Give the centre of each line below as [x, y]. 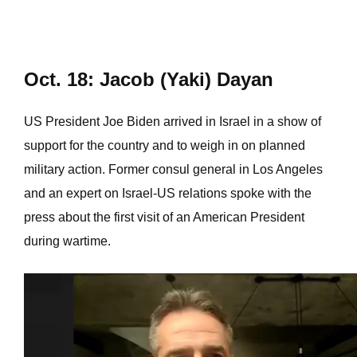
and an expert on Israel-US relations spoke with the [168, 193]
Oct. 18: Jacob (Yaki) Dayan [149, 79]
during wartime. [67, 241]
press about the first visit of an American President [164, 217]
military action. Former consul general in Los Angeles [173, 169]
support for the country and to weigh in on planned [165, 145]
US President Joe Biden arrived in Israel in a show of [173, 122]
